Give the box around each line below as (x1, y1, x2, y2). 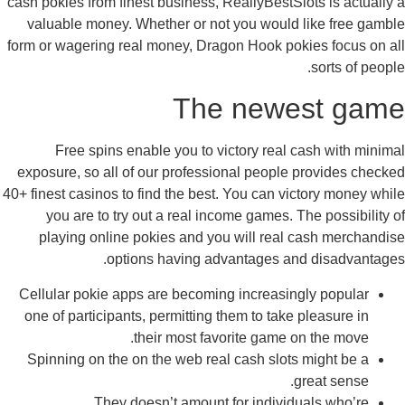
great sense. (301, 372, 376, 389)
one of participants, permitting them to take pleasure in (32, 307, 376, 324)
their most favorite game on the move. (141, 329, 376, 345)
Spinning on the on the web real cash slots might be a (34, 351, 376, 367)
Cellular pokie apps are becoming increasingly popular (26, 286, 376, 302)
